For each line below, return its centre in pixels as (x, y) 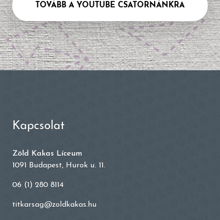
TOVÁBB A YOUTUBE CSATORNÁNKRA (110, 5)
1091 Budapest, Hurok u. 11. (59, 165)
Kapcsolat (39, 126)
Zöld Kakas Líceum (47, 154)
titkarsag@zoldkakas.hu (55, 205)
